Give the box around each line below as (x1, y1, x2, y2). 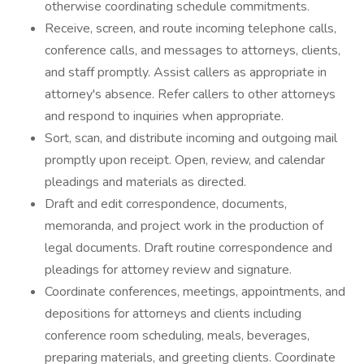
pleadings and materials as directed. (45, 173, 246, 191)
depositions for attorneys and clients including (45, 305, 301, 323)
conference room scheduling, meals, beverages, (45, 327, 310, 344)
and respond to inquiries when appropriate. (45, 107, 284, 125)
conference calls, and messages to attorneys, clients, (45, 41, 340, 59)
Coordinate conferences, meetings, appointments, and (45, 283, 345, 301)
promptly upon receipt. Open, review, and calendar (45, 151, 325, 169)
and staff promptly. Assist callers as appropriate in (45, 63, 327, 81)
